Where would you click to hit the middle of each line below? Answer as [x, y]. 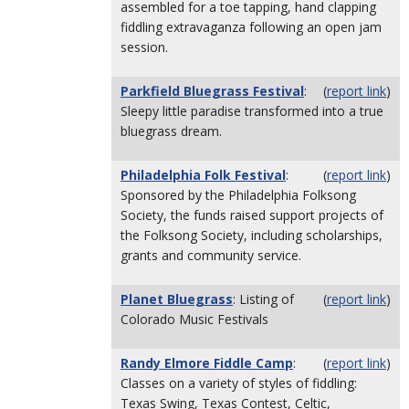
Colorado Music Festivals [194, 319]
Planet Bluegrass [177, 299]
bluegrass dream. [171, 131]
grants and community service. [211, 255]
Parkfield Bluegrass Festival [212, 91]
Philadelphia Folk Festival [203, 175]
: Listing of [263, 299]
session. [144, 47]
